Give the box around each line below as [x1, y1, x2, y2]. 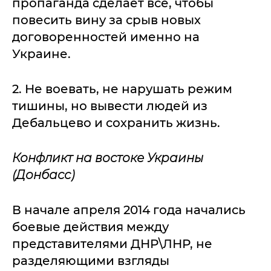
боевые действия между [12, 220, 169, 234]
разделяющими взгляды [12, 253, 169, 268]
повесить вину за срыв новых [12, 13, 201, 27]
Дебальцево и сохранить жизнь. [12, 116, 220, 130]
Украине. [12, 47, 71, 61]
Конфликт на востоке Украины [12, 151, 203, 165]
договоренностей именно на [12, 30, 200, 44]
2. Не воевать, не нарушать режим [12, 82, 232, 96]
